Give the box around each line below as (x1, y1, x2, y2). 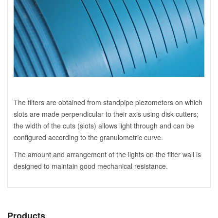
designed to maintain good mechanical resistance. (14, 161, 168, 171)
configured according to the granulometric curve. (14, 132, 163, 142)
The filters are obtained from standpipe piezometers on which (14, 97, 202, 107)
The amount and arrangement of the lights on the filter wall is (14, 149, 201, 159)
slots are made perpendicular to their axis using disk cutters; (14, 109, 199, 119)
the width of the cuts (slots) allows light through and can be (14, 120, 194, 130)
